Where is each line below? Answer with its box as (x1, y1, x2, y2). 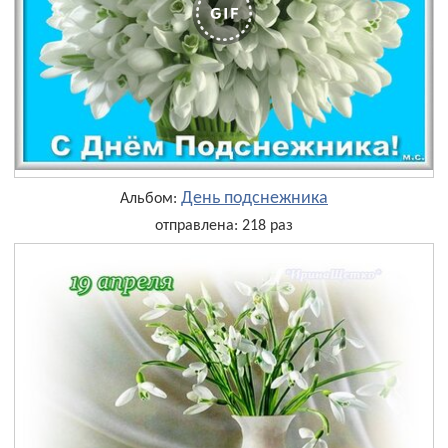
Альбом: (120, 190, 181, 207)
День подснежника (181, 188, 328, 208)
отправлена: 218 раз (155, 217, 293, 234)
